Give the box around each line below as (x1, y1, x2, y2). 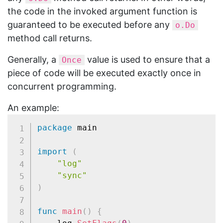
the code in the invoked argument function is (7, 5, 197, 16)
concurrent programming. (7, 81, 116, 92)
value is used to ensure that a (85, 54, 210, 65)
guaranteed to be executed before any (7, 19, 172, 30)
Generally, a (7, 54, 59, 65)
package (37, 123, 72, 133)
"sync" (57, 171, 87, 181)
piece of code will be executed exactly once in (7, 67, 201, 78)
